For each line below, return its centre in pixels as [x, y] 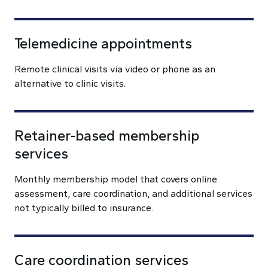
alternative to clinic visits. [70, 83]
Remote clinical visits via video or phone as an [115, 69]
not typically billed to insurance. [84, 208]
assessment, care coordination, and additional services [133, 194]
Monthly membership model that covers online [116, 179]
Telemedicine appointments [103, 43]
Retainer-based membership [107, 135]
